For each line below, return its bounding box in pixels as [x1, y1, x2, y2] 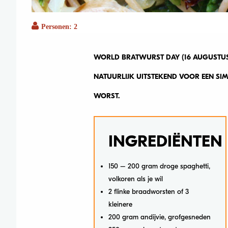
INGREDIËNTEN [108, 131, 222, 151]
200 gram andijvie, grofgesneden [108, 212, 211, 221]
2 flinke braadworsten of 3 [108, 187, 189, 196]
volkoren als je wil [108, 174, 163, 183]
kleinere [108, 199, 132, 209]
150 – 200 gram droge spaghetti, [108, 161, 210, 170]
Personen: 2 [41, 22, 77, 31]
